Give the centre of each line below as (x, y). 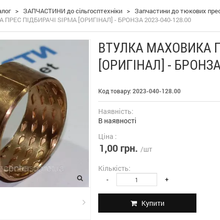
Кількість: (114, 168)
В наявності (117, 121)
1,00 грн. (119, 148)
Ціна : (108, 136)
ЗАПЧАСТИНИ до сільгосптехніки (73, 11)
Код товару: (115, 91)
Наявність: (116, 111)
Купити (152, 203)
